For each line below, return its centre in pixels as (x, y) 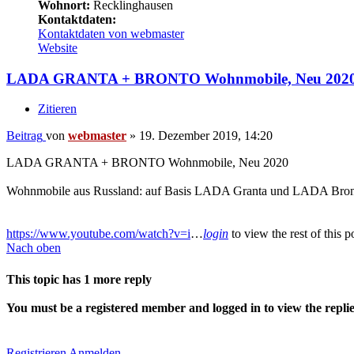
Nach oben (34, 248)
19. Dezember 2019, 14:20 (206, 136)
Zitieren (57, 109)
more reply (121, 279)
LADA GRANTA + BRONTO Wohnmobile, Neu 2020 (147, 163)
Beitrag (24, 136)
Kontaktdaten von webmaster (111, 34)
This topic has (45, 279)
